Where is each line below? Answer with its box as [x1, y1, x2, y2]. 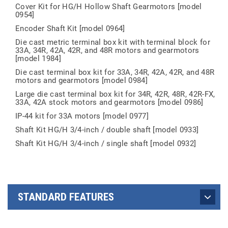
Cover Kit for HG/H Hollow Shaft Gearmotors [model [15, 2, 202, 11]
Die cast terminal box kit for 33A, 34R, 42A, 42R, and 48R [15, 68, 215, 77]
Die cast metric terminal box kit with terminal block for [15, 38, 210, 47]
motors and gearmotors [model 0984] [15, 76, 148, 85]
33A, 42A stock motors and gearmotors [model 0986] [15, 98, 204, 107]
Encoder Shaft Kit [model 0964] [15, 24, 125, 33]
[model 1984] [15, 54, 61, 63]
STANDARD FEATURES [18, 191, 114, 203]
